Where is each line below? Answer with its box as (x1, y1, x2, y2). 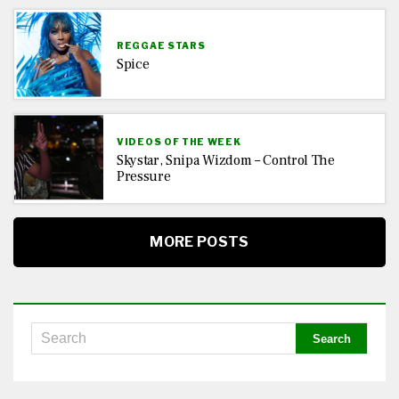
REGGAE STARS (117, 39, 206, 51)
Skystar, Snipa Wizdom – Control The (117, 151, 335, 169)
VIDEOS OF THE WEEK (117, 135, 241, 147)
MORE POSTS (150, 233, 249, 250)
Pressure (117, 167, 171, 185)
